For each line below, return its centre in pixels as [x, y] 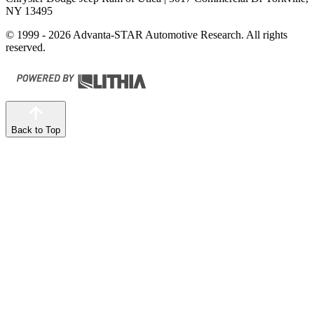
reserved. [26, 47]
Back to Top [36, 130]
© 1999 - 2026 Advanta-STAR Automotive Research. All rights [146, 35]
